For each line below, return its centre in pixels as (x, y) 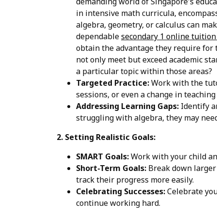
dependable (99, 36)
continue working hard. (118, 203)
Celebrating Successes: (121, 191)
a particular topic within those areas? (144, 71)
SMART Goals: (102, 156)
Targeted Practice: (113, 83)
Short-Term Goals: (111, 168)
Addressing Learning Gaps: (127, 106)
